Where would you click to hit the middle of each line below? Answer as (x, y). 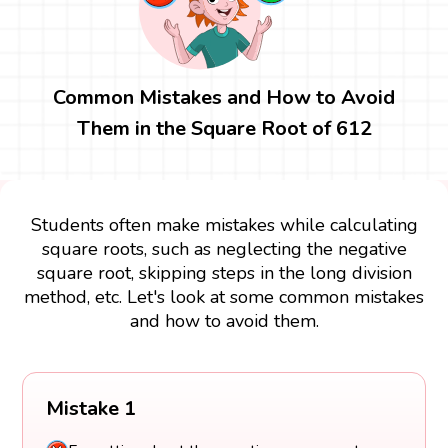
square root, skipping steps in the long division (224, 272)
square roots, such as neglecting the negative (224, 248)
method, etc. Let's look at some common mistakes (224, 296)
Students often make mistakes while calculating (224, 224)
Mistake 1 (90, 409)
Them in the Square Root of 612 (224, 128)
